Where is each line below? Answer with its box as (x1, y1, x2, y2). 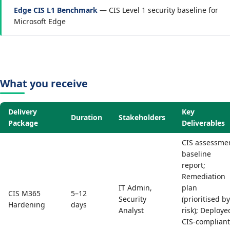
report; (182, 160, 205, 170)
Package (8, 118, 38, 128)
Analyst (119, 205, 144, 215)
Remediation (182, 171, 225, 181)
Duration (71, 112, 102, 122)
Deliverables (182, 118, 225, 128)
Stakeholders (119, 112, 165, 122)
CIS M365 (8, 188, 41, 198)
